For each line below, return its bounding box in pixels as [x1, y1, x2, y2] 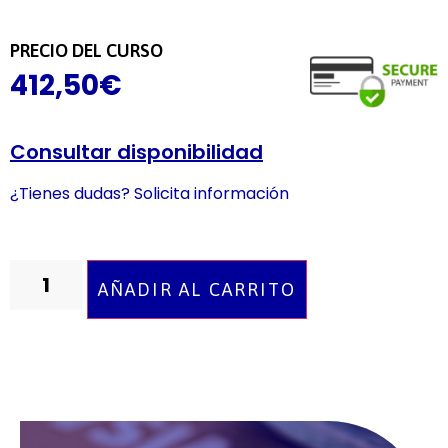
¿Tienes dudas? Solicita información [10, 181, 293, 205]
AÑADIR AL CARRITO [97, 278, 296, 300]
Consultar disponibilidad [10, 137, 263, 166]
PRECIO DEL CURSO [10, 40, 163, 62]
